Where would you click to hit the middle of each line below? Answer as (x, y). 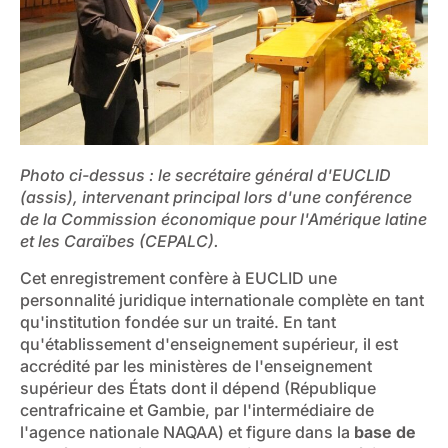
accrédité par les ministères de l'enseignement (196, 365)
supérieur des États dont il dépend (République (198, 387)
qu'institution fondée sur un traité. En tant (178, 321)
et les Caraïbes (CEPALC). (119, 241)
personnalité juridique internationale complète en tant (222, 299)
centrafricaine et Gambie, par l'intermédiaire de (197, 409)
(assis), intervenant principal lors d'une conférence (216, 197)
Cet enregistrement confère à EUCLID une (178, 277)
